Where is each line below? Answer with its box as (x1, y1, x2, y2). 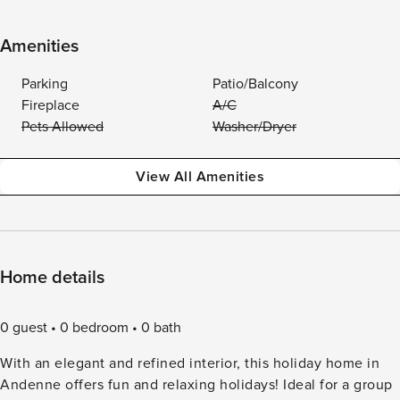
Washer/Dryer (212, 118, 296, 136)
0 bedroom (60, 319, 129, 337)
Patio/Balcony (212, 75, 298, 93)
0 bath (141, 319, 181, 337)
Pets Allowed (21, 118, 104, 136)
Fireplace (21, 96, 79, 114)
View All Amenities (136, 168, 264, 186)
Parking (21, 75, 68, 93)
